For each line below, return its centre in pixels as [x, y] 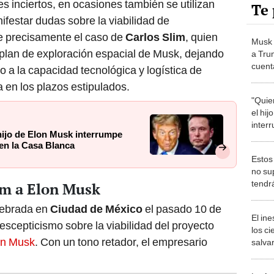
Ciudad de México [98, 209]
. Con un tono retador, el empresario [121, 242]
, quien [202, 37]
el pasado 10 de [183, 209]
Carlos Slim [154, 37]
